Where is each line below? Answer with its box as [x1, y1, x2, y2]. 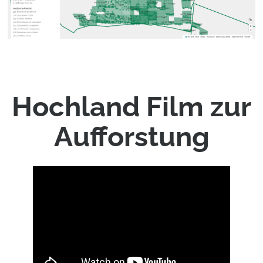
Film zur [146, 90, 251, 123]
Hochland [12, 90, 146, 123]
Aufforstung [53, 120, 210, 153]
